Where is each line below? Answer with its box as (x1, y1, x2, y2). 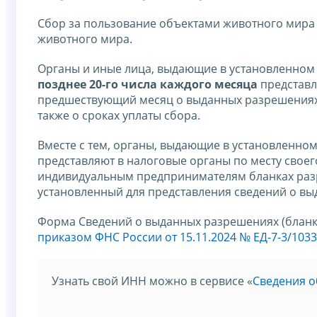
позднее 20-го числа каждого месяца (38, 76, 258, 93)
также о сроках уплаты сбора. (38, 108, 200, 124)
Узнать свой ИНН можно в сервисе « (52, 273, 253, 289)
